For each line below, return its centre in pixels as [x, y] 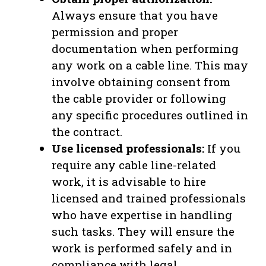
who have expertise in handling [142, 214]
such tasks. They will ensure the [143, 231]
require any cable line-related [134, 164]
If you [222, 148]
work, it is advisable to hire [129, 181]
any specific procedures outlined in [150, 115]
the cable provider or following [139, 98]
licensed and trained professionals [149, 198]
